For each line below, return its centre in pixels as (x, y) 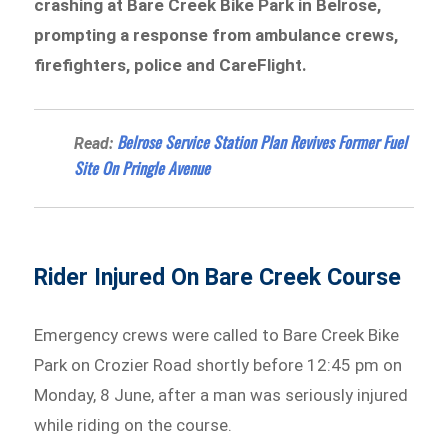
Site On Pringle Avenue (142, 168)
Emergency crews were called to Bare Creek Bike (217, 335)
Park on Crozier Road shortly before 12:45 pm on (218, 365)
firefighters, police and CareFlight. (171, 64)
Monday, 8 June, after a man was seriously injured (221, 395)
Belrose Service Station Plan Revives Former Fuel (262, 142)
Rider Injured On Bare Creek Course (218, 278)
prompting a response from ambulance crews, (216, 34)
